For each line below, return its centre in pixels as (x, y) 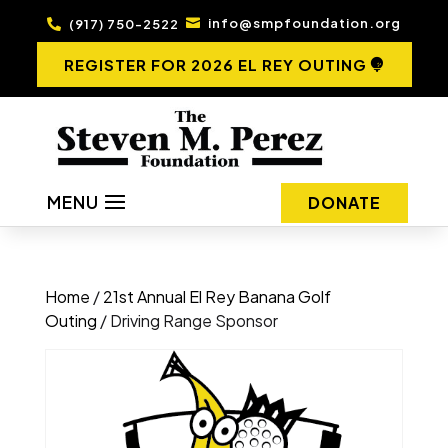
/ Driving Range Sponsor (187, 320)
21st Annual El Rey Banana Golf (216, 296)
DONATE (344, 202)
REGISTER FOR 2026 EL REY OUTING (215, 64)
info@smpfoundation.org (304, 23)
